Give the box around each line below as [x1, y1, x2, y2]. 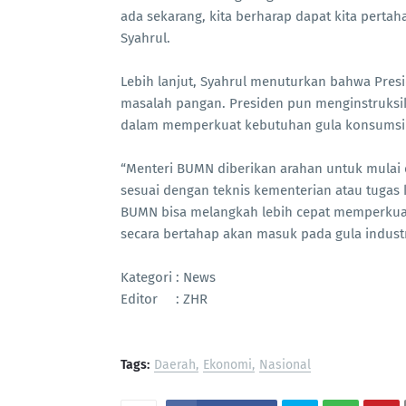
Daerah [154, 357, 196, 372]
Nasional [259, 357, 311, 372]
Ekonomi [203, 357, 252, 372]
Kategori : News [121, 269, 216, 285]
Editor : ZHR [121, 291, 208, 307]
